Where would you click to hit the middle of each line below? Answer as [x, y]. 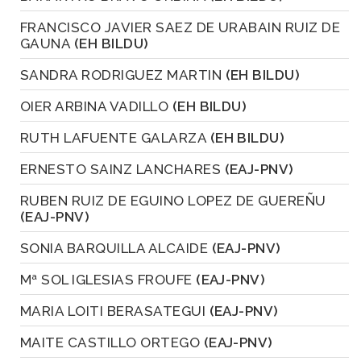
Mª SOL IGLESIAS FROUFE [108, 279]
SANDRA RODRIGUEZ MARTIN [123, 75]
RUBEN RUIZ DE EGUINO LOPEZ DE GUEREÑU [173, 200]
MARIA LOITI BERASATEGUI [115, 311]
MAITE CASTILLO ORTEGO [112, 342]
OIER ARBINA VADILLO [96, 106]
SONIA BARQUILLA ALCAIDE [116, 248]
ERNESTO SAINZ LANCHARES [122, 169]
